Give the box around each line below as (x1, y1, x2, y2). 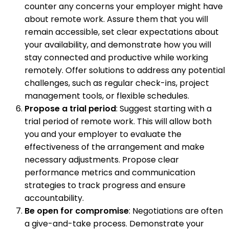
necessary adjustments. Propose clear (25, 153, 179, 166)
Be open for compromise (25, 204, 129, 217)
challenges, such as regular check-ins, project (25, 77, 209, 89)
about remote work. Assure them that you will (25, 13, 208, 25)
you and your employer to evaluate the (25, 128, 181, 140)
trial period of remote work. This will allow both (25, 115, 212, 127)
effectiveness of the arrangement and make (25, 141, 204, 153)
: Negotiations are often (129, 204, 223, 217)
